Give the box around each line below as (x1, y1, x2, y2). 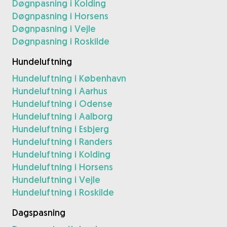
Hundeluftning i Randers (12, 136, 112, 147)
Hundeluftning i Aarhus (12, 85, 107, 97)
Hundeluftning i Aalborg (12, 110, 112, 122)
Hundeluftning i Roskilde (12, 186, 114, 198)
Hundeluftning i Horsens (12, 161, 113, 173)
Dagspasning (12, 207, 65, 218)
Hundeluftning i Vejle (12, 174, 100, 185)
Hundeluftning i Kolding (12, 148, 110, 160)
